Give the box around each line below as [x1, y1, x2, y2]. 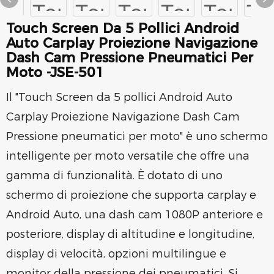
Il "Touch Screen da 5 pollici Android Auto [6, 91, 232, 104]
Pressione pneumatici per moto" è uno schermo [6, 130, 268, 143]
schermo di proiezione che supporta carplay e [6, 188, 256, 202]
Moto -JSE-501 [6, 64, 104, 81]
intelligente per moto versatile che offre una [6, 149, 250, 163]
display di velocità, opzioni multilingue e [6, 247, 226, 261]
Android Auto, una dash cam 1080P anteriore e [6, 208, 263, 221]
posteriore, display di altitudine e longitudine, [6, 228, 254, 241]
